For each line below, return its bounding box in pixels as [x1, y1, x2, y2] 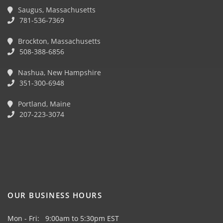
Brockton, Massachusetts [16, 36, 101, 46]
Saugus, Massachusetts [16, 5, 96, 14]
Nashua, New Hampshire [16, 68, 101, 77]
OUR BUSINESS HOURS [7, 190, 102, 200]
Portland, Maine [16, 99, 71, 109]
